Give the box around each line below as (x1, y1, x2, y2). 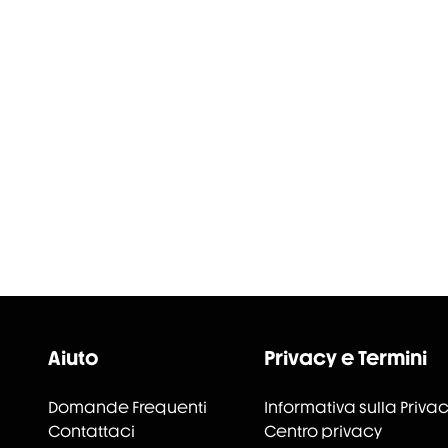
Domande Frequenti (48, 398, 207, 417)
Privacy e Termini (264, 346, 427, 370)
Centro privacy (264, 422, 382, 441)
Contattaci (48, 422, 135, 441)
